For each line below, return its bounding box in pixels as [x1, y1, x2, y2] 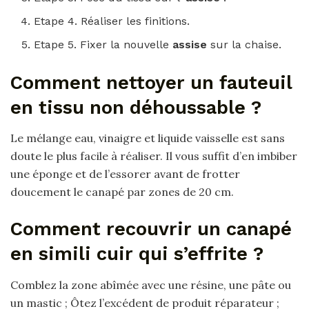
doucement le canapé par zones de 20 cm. [10, 185, 234, 199]
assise [172, 37, 211, 51]
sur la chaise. [210, 37, 282, 51]
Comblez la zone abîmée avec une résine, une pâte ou [10, 277, 291, 292]
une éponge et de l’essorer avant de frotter [10, 167, 240, 181]
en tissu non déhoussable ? [10, 96, 261, 119]
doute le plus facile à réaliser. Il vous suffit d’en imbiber [10, 149, 297, 163]
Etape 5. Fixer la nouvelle [34, 37, 173, 51]
